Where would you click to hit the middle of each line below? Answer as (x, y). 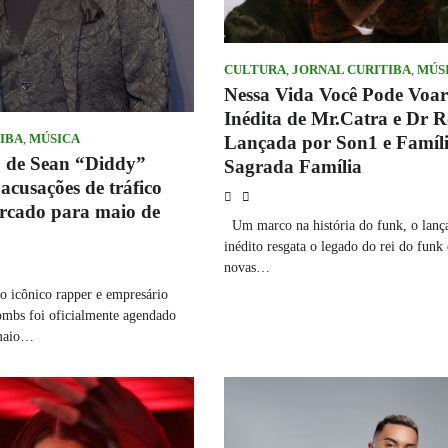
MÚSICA (54, 139)
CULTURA (255, 69)
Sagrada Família (293, 166)
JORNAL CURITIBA (351, 69)
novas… (247, 266)
